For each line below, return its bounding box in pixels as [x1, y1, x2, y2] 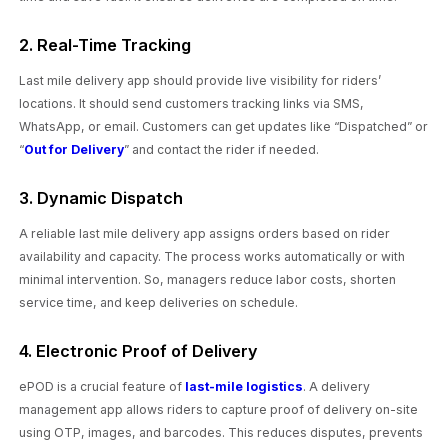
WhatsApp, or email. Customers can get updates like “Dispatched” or [19, 118, 429, 134]
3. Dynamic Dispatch [19, 188, 184, 209]
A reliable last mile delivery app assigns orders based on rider [19, 225, 391, 241]
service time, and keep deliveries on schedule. [19, 294, 299, 310]
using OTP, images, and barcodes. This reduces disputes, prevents [19, 424, 424, 440]
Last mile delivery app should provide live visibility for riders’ [19, 72, 382, 88]
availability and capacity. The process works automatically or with [19, 248, 406, 264]
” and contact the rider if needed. [124, 141, 320, 157]
